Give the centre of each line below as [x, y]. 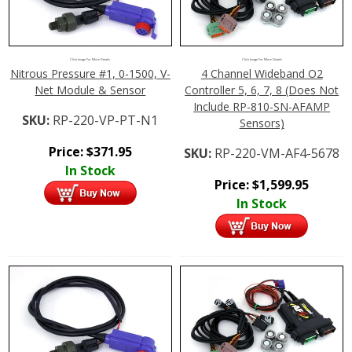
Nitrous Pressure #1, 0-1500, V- [90, 73]
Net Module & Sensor [90, 90]
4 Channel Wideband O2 [262, 73]
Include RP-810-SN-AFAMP [262, 106]
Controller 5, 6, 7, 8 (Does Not [262, 90]
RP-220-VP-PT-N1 [106, 120]
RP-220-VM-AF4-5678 [277, 153]
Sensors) [262, 123]
